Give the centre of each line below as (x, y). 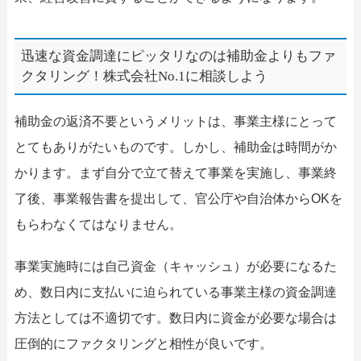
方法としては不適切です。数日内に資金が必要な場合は (175, 317)
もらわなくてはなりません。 (98, 224)
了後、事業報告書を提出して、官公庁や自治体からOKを (178, 198)
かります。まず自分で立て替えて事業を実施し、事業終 (175, 172)
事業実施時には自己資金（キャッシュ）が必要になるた (175, 266)
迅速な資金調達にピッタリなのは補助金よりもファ (179, 56)
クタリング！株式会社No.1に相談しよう (145, 77)
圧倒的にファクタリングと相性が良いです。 (143, 343)
